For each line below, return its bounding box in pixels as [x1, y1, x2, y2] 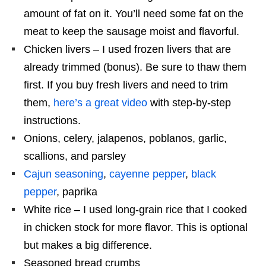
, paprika [56, 186, 97, 198]
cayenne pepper [109, 168, 185, 180]
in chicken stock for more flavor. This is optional [24, 221, 248, 234]
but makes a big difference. [24, 239, 152, 252]
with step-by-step [147, 97, 231, 109]
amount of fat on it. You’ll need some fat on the [24, 8, 243, 20]
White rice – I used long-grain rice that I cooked [24, 204, 247, 216]
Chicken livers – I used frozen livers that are [24, 43, 231, 56]
